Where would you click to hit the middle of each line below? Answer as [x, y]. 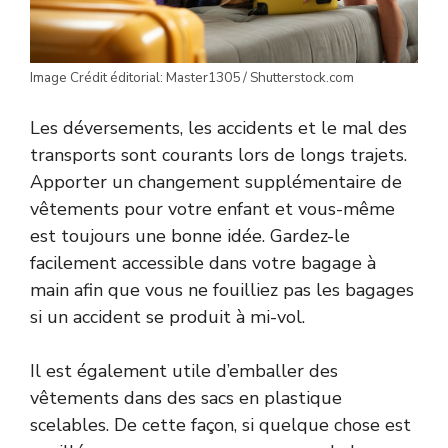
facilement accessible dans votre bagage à [203, 262]
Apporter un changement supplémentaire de [216, 181]
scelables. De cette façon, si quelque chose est [220, 424]
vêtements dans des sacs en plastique [186, 397]
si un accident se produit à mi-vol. [167, 316]
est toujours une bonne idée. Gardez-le [190, 235]
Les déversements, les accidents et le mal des [218, 127]
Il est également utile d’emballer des [184, 370]
